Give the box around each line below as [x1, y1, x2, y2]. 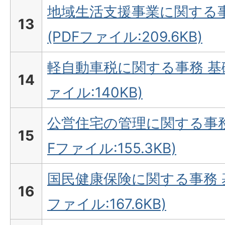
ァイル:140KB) [47, 84, 143, 101]
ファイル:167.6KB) [47, 195, 166, 213]
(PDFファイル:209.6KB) [47, 28, 202, 46]
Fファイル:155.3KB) [47, 140, 176, 157]
